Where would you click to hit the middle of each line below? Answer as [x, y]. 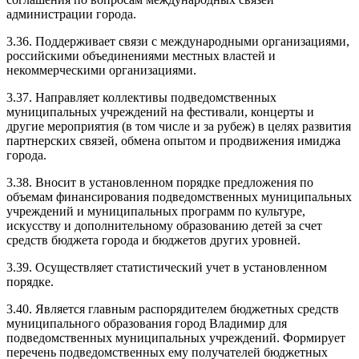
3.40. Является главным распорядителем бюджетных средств [173, 309]
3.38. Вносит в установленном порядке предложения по [160, 182]
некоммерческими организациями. [101, 70]
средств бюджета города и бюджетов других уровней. [153, 240]
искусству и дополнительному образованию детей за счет [164, 225]
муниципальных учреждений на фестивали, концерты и [160, 111]
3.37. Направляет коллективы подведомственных [141, 97]
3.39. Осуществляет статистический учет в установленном [167, 267]
